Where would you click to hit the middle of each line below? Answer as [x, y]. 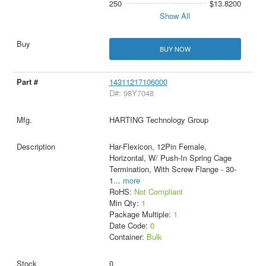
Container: [128, 237]
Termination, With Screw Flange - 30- [172, 169]
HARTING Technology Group [159, 120]
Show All [175, 16]
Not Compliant [158, 192]
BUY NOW [175, 49]
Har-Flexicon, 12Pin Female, [158, 147]
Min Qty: [125, 203]
